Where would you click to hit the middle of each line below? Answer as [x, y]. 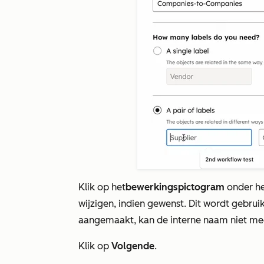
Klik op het [102, 187]
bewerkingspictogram [175, 187]
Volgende [133, 246]
